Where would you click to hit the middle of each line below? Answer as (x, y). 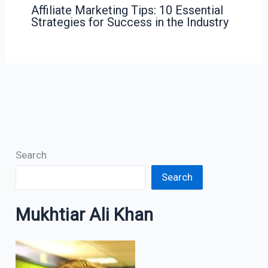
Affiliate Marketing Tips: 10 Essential (127, 10)
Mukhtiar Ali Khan (85, 215)
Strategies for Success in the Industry (130, 22)
